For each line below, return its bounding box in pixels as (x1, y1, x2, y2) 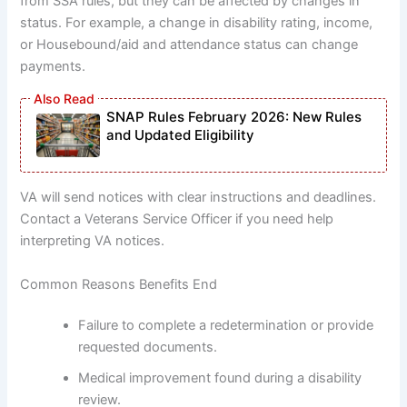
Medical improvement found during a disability (78, 370, 362, 387)
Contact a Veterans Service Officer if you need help (20, 211, 334, 228)
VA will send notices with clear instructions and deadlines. (20, 189, 377, 206)
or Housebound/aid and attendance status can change (20, 35, 359, 53)
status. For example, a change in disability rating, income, (20, 14, 373, 31)
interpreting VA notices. (20, 233, 165, 250)
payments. (20, 57, 86, 74)
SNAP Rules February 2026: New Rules (106, 108, 362, 126)
